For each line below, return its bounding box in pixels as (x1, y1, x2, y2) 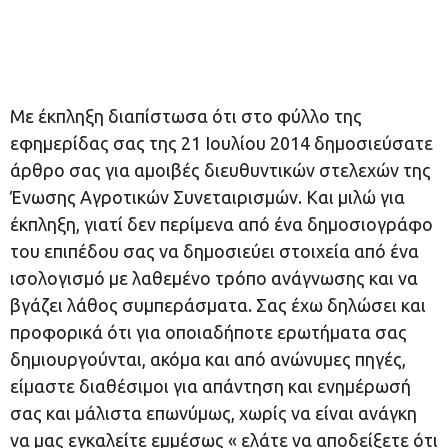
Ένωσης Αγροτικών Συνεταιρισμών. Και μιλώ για (10, 187, 405, 207)
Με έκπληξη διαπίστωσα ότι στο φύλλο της (10, 106, 362, 126)
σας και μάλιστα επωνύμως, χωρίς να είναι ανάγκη (10, 403, 417, 423)
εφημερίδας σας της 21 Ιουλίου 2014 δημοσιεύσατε (10, 133, 433, 153)
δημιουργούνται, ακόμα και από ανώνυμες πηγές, (10, 349, 406, 369)
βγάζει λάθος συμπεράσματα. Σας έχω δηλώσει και (10, 295, 426, 315)
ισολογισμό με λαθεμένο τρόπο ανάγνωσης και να (10, 268, 418, 288)
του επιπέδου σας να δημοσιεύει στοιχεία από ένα (10, 241, 419, 261)
